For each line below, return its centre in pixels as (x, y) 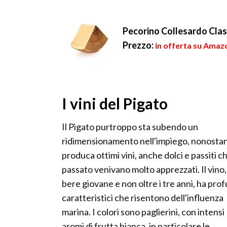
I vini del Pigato (115, 104)
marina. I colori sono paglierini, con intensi (143, 212)
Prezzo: (138, 45)
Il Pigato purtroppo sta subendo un (130, 127)
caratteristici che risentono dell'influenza (143, 198)
